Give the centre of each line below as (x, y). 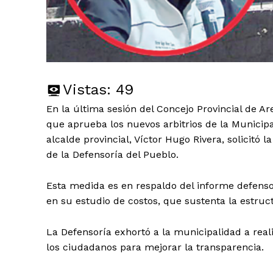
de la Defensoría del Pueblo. (112, 154)
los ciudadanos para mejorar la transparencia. (155, 247)
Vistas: (87, 89)
